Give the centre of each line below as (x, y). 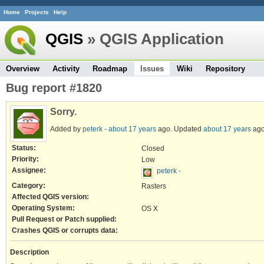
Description (29, 252)
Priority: (25, 159)
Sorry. (63, 111)
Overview (23, 68)
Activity (66, 68)
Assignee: (29, 170)
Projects (37, 12)
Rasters (154, 186)
